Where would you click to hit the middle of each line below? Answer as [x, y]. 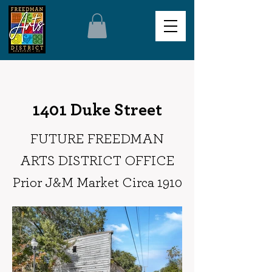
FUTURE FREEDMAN [97, 139]
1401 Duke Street [97, 110]
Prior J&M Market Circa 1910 [97, 183]
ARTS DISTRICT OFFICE [97, 161]
